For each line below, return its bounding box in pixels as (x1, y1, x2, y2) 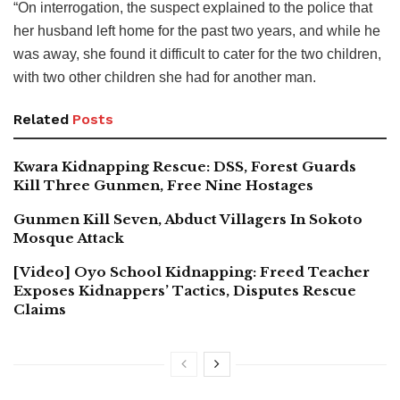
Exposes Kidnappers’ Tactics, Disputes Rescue (13, 282, 356, 300)
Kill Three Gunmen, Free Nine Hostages (13, 177, 313, 195)
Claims (13, 301, 70, 319)
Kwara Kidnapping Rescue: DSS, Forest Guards (13, 158, 356, 176)
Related (13, 111, 69, 129)
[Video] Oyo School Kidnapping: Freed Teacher (13, 263, 370, 281)
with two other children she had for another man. (13, 70, 316, 86)
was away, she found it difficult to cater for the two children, (13, 46, 381, 62)
